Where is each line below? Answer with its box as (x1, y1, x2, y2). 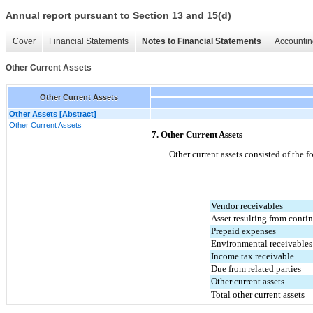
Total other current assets (211, 289, 305, 300)
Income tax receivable (211, 250, 294, 261)
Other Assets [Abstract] (9, 109, 96, 118)
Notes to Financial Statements (142, 36, 261, 47)
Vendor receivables (211, 200, 283, 211)
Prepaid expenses (211, 225, 276, 236)
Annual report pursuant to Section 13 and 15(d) (6, 10, 231, 22)
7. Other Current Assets (152, 129, 242, 140)
